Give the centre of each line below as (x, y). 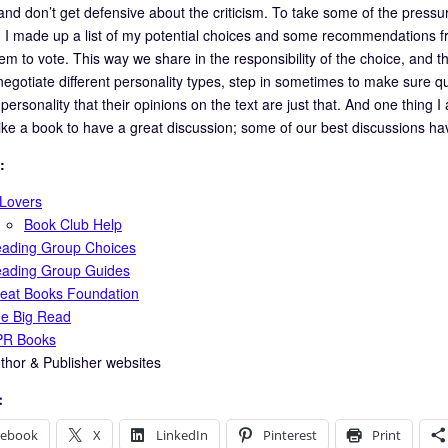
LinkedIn (182, 434)
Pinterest (290, 434)
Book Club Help (73, 223)
